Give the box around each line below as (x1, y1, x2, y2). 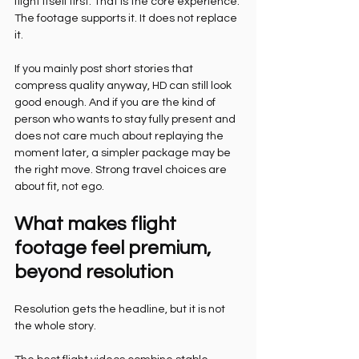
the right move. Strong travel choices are (14, 164, 229, 175)
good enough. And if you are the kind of (14, 97, 218, 108)
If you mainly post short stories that (14, 63, 196, 75)
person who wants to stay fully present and (14, 114, 238, 125)
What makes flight (14, 214, 180, 234)
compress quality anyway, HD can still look (14, 80, 234, 91)
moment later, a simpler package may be (14, 147, 233, 159)
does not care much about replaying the (14, 131, 226, 142)
